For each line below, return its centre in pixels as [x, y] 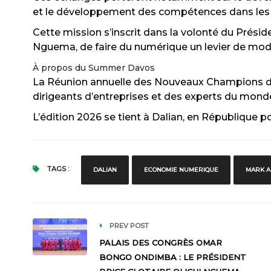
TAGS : [57, 169]
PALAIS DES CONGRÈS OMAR [160, 243]
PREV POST [128, 226]
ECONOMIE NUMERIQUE [181, 170]
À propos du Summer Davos [93, 68]
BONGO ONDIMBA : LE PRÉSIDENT [172, 257]
